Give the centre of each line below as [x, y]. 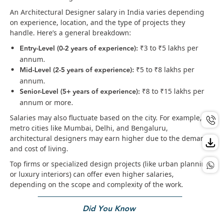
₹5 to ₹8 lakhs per [164, 69]
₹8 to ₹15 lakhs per [172, 91]
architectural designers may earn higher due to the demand [110, 138]
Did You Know [109, 209]
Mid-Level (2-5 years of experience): [77, 70]
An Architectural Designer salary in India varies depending [107, 12]
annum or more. [46, 102]
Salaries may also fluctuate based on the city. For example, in [110, 117]
